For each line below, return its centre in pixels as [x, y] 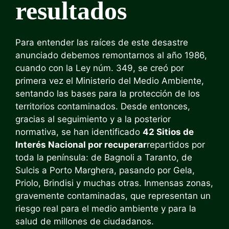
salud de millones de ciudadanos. [85, 221]
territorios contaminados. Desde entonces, [103, 106]
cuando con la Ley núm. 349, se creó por [100, 68]
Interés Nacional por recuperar [81, 145]
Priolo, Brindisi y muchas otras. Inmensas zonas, [114, 183]
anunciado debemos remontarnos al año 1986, [111, 55]
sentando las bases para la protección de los [108, 94]
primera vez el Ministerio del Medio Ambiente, [110, 81]
